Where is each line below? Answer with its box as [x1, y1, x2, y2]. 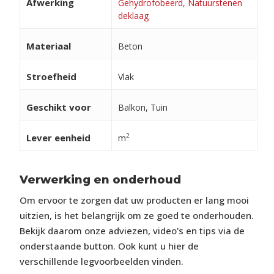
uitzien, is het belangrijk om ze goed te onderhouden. [19, 209, 254, 221]
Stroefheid [26, 70, 76, 83]
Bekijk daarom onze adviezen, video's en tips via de [19, 224, 245, 237]
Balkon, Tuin [117, 102, 168, 113]
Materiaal [26, 40, 71, 52]
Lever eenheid [26, 131, 91, 144]
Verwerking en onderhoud [19, 173, 181, 187]
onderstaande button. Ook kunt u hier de [19, 240, 199, 252]
